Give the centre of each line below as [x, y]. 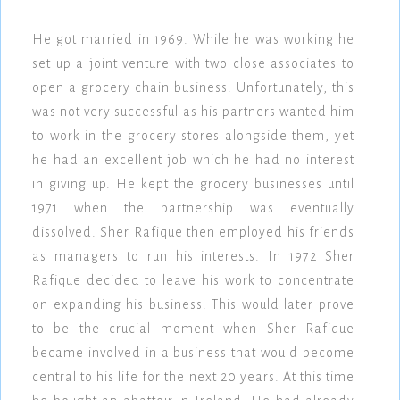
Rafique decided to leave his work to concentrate [193, 281]
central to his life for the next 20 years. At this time [193, 377]
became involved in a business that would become [193, 353]
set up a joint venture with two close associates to [193, 64]
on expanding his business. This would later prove [193, 305]
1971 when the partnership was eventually [193, 208]
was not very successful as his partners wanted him [193, 112]
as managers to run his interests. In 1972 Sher [193, 257]
